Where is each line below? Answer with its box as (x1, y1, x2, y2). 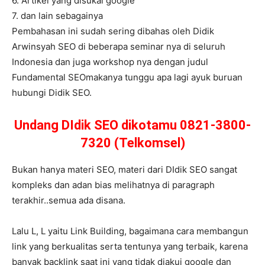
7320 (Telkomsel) (80, 135, 185, 151)
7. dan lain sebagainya (12, 10, 103, 22)
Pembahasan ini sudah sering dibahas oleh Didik (12, 25, 214, 37)
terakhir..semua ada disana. (12, 195, 125, 206)
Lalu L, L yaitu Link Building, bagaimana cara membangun (12, 225, 248, 237)
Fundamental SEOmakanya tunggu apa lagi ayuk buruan (12, 72, 243, 83)
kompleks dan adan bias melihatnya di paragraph (12, 179, 215, 191)
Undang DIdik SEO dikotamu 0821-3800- (14, 118, 251, 133)
